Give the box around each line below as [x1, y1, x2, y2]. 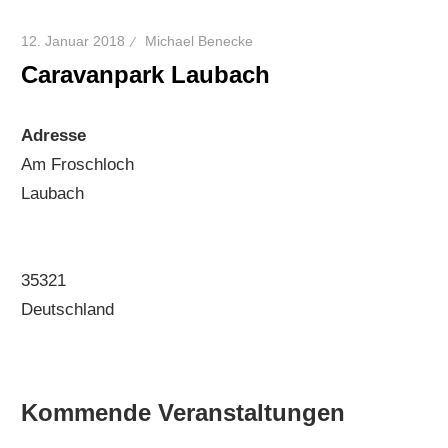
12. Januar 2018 [21, 32, 126, 49]
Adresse [21, 125, 87, 145]
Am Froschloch [21, 154, 135, 174]
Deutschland [21, 299, 115, 319]
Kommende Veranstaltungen [21, 399, 346, 427]
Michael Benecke [145, 32, 254, 49]
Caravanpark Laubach [21, 60, 271, 88]
